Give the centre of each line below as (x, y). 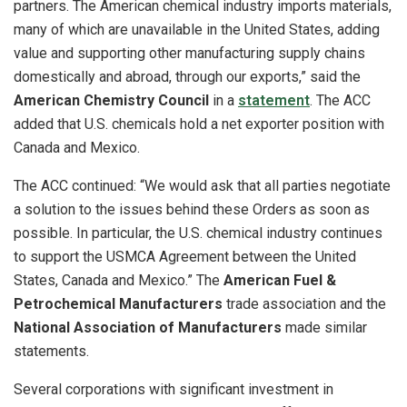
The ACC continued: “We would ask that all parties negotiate (202, 186)
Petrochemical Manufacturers (118, 304)
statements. (51, 352)
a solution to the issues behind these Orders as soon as (192, 210)
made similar (324, 328)
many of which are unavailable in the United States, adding (197, 30)
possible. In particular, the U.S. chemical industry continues (198, 233)
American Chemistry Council (113, 101)
